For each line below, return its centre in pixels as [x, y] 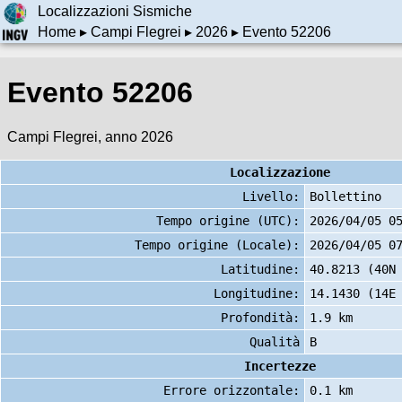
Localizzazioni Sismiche [114, 12]
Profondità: [260, 317]
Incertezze [280, 366]
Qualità [275, 341]
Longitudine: [257, 293]
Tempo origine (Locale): [217, 245]
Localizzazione [280, 172]
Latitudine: [260, 269]
